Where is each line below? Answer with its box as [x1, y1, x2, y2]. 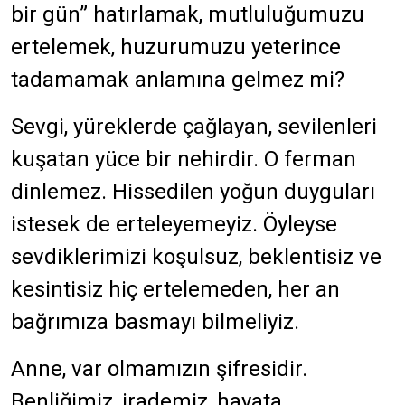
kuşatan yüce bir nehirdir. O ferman [11, 146, 356, 172]
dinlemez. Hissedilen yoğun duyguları [11, 179, 375, 204]
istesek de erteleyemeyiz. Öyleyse [11, 212, 337, 237]
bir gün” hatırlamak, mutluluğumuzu [11, 2, 364, 27]
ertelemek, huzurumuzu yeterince [11, 34, 341, 60]
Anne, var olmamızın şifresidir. [11, 356, 307, 381]
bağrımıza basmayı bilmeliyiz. [11, 309, 299, 334]
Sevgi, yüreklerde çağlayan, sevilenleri [11, 114, 377, 139]
